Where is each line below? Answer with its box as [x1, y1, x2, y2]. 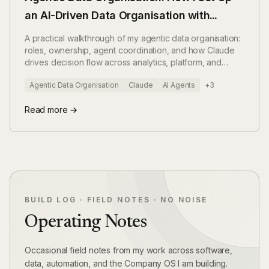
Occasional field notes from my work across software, [25, 245, 232, 255]
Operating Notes [25, 214, 147, 232]
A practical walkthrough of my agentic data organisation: [25, 33, 241, 43]
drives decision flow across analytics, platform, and [25, 57, 222, 67]
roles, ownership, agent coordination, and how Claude [25, 45, 235, 55]
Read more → [25, 104, 78, 115]
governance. [25, 69, 74, 79]
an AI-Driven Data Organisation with [25, 9, 210, 22]
